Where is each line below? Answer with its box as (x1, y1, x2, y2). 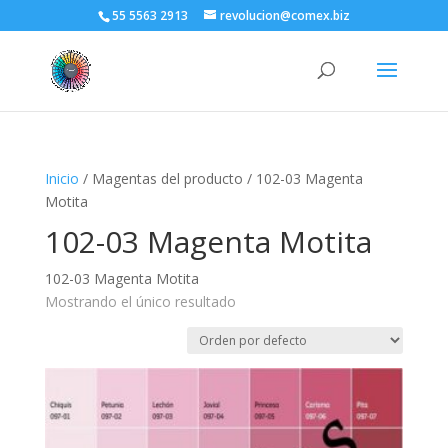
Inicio (44, 169, 79, 188)
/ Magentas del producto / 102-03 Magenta (78, 169, 363, 188)
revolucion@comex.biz (219, 7, 350, 24)
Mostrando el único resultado (44, 292, 236, 311)
